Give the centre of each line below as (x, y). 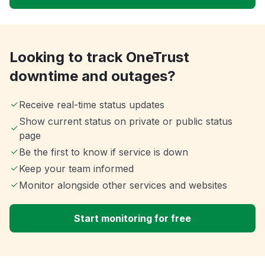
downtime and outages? (93, 76)
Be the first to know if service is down (104, 152)
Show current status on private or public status (125, 122)
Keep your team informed (76, 169)
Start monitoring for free (132, 219)
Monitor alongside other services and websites (123, 185)
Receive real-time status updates (92, 105)
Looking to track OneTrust (99, 57)
